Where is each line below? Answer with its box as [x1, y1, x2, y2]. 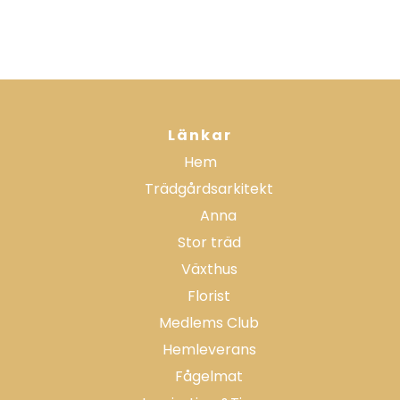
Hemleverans [162, 339, 256, 360]
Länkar [168, 125, 232, 146]
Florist [187, 286, 230, 306]
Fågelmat [175, 366, 243, 387]
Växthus [180, 259, 237, 279]
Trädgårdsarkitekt [145, 179, 273, 199]
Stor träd [177, 232, 241, 253]
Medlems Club [159, 312, 259, 333]
